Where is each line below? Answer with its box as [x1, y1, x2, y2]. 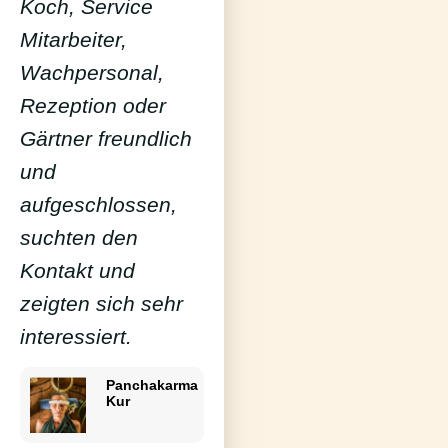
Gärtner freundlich [20, 127, 192, 151]
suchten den [20, 226, 138, 250]
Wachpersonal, [20, 61, 164, 85]
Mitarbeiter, [20, 28, 127, 52]
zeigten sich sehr [20, 292, 183, 316]
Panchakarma [105, 377, 198, 394]
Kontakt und [20, 259, 135, 283]
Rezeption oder [20, 94, 166, 118]
